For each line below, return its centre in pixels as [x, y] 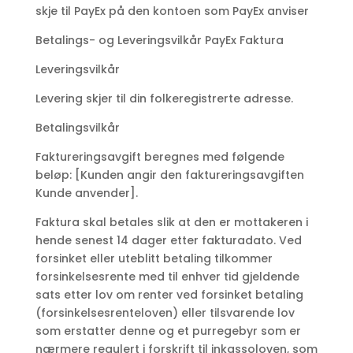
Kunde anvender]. [86, 193]
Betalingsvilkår [77, 128]
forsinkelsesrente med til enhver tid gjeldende [167, 277]
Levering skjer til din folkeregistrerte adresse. [164, 99]
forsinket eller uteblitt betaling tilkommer [154, 259]
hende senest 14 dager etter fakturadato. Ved [168, 241]
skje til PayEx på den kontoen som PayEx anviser [172, 11]
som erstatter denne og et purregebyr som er [168, 331]
